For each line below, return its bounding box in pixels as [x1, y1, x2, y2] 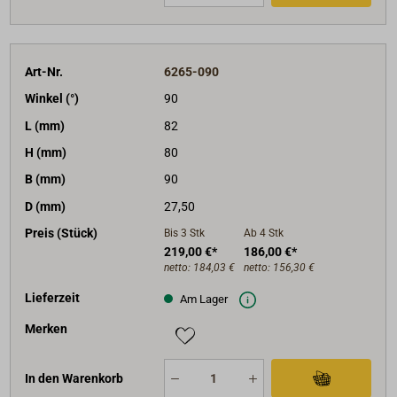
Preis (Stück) [25, 226, 98, 241]
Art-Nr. [25, 64, 64, 79]
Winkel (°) [25, 91, 80, 106]
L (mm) [25, 118, 66, 133]
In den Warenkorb [25, 371, 124, 386]
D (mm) [25, 198, 66, 214]
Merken [25, 321, 68, 336]
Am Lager [176, 292, 228, 306]
